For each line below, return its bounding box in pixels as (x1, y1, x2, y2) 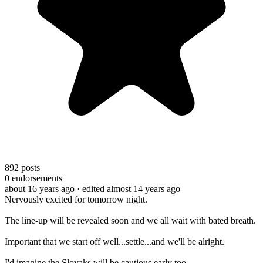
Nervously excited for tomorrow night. (5, 194, 147, 204)
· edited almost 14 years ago (77, 183, 180, 194)
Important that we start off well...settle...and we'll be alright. (5, 236, 224, 247)
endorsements (9, 173, 62, 183)
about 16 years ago (5, 183, 75, 194)
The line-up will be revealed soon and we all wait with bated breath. (5, 215, 256, 225)
